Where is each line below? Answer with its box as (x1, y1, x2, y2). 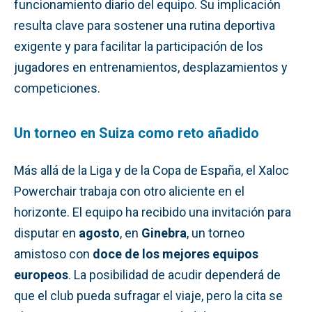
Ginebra (141, 225, 187, 240)
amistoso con (14, 246, 93, 261)
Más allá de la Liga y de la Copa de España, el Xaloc (14, 162, 289, 178)
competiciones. (14, 80, 100, 95)
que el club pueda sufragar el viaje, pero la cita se (14, 288, 283, 303)
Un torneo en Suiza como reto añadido (14, 124, 259, 141)
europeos (14, 267, 68, 282)
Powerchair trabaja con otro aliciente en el (14, 183, 244, 198)
